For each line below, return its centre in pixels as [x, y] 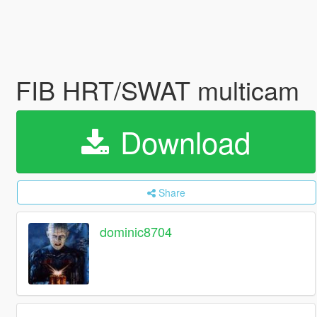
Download [181, 142]
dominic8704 [136, 232]
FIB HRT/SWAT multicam [157, 90]
